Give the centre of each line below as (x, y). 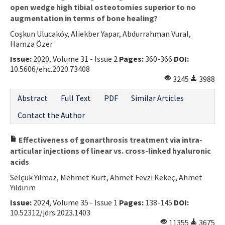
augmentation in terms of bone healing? (84, 18)
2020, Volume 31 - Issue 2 (75, 59)
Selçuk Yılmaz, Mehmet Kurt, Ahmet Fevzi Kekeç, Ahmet (106, 177)
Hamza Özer (31, 43)
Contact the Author (51, 115)
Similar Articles (157, 98)
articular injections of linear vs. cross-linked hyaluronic (110, 150)
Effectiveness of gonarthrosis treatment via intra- (110, 139)
